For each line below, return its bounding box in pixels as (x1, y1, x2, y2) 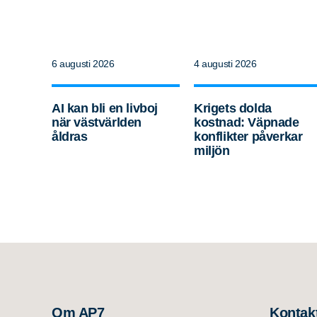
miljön (194, 144, 230, 158)
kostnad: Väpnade (194, 115, 299, 130)
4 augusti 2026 (194, 58, 257, 70)
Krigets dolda (194, 101, 272, 116)
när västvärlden (52, 115, 142, 130)
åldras (52, 129, 88, 144)
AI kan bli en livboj (52, 101, 158, 116)
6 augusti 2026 (52, 58, 115, 70)
